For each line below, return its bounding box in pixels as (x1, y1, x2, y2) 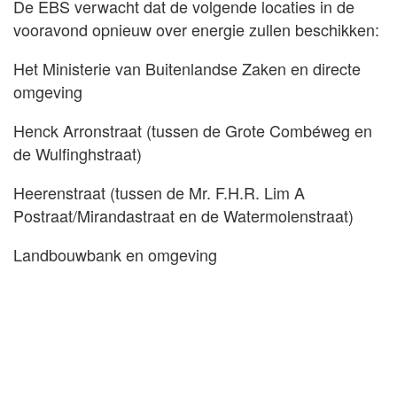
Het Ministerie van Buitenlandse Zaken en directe (13, 57, 361, 81)
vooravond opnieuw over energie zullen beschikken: (13, 18, 379, 42)
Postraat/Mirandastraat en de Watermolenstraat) (13, 204, 354, 228)
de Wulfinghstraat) (13, 142, 142, 166)
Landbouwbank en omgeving (13, 243, 217, 267)
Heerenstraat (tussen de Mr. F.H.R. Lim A (13, 181, 305, 205)
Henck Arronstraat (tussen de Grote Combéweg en (13, 119, 372, 143)
